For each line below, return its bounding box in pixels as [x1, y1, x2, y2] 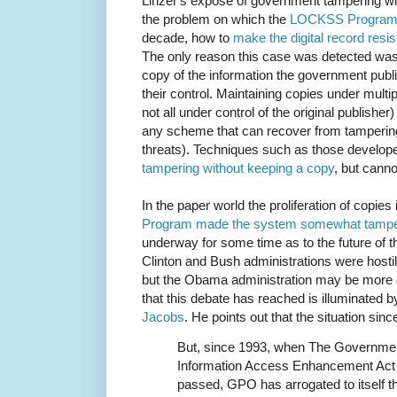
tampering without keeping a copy [142, 160, 334, 175]
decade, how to [142, 29, 233, 45]
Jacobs [142, 308, 184, 324]
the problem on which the [142, 11, 290, 27]
